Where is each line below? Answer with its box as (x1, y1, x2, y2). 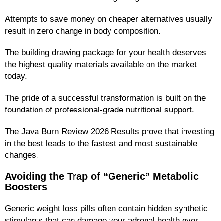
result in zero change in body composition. (5, 26, 161, 35)
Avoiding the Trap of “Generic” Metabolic (5, 170, 199, 182)
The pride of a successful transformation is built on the (5, 93, 206, 102)
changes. (5, 150, 38, 159)
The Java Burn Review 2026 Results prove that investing (5, 126, 214, 136)
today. (5, 71, 27, 80)
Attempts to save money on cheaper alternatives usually (5, 14, 212, 23)
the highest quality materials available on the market (5, 59, 197, 69)
